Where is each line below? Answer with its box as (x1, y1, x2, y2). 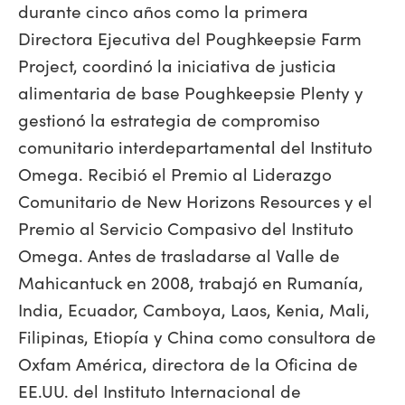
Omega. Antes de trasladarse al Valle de (18, 242, 340, 267)
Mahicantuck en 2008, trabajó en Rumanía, (18, 269, 363, 294)
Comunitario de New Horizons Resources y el (18, 188, 372, 212)
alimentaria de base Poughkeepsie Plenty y (18, 80, 363, 104)
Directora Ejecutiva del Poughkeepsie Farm (18, 25, 362, 50)
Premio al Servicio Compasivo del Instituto (18, 215, 353, 240)
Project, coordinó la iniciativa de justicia (18, 52, 336, 77)
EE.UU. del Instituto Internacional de (18, 378, 301, 402)
